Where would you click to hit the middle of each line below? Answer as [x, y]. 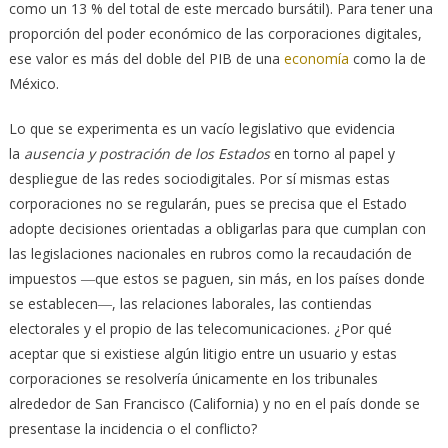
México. [33, 83]
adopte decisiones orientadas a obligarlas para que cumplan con [217, 228]
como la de [387, 58]
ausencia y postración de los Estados [146, 153]
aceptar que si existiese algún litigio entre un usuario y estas [202, 353]
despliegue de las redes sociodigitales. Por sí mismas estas [199, 178]
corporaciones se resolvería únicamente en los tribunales [193, 378]
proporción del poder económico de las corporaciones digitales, [215, 33]
